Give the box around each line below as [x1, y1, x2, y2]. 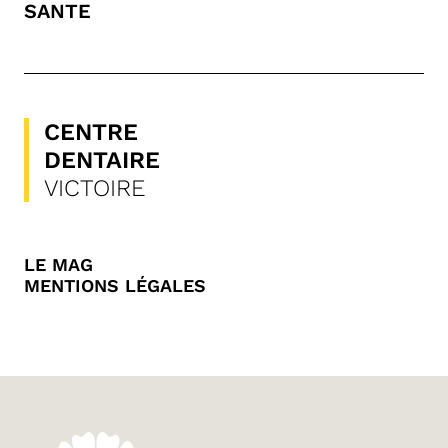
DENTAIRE [44, 146, 160, 175]
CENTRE [44, 118, 138, 147]
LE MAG [24, 254, 93, 276]
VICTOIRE [44, 174, 145, 203]
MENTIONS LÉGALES [24, 275, 206, 297]
